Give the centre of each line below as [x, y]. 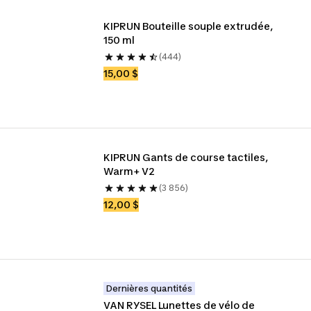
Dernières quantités [150, 288]
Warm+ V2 [129, 171]
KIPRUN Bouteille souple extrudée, [188, 26]
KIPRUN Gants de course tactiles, [186, 157]
